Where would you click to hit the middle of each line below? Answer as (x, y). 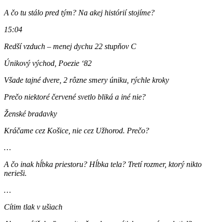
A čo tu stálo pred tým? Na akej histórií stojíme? (80, 12)
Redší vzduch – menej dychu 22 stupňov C (70, 46)
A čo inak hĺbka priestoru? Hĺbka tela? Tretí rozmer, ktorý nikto (103, 164)
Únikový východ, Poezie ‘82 (48, 63)
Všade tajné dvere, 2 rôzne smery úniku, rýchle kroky (87, 80)
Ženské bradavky (30, 113)
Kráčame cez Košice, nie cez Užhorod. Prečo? (77, 130)
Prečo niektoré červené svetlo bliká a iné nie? (76, 97)
